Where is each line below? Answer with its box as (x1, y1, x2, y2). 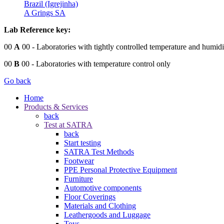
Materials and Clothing (64, 201, 136, 210)
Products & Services (24, 102, 88, 111)
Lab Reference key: (4, 25, 70, 34)
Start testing (64, 138, 101, 147)
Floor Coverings (64, 192, 115, 201)
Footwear (64, 156, 94, 165)
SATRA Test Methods (64, 147, 134, 156)
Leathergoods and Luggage (64, 210, 150, 219)
